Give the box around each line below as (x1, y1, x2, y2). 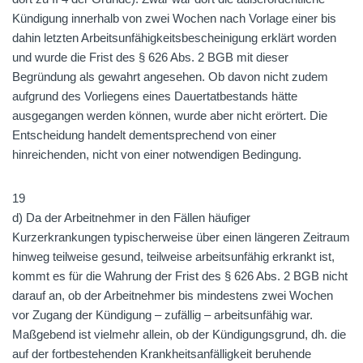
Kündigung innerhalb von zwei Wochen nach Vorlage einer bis (12, 11, 336, 25)
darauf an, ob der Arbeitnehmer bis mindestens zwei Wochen (12, 288, 333, 302)
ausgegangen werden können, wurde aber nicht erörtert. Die (12, 109, 327, 122)
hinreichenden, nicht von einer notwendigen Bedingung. (12, 147, 301, 161)
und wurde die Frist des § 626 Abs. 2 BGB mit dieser (12, 50, 288, 64)
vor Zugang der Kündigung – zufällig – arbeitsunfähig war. (12, 308, 313, 322)
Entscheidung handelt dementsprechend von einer (12, 128, 276, 142)
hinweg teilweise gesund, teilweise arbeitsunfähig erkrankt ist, (12, 250, 335, 263)
